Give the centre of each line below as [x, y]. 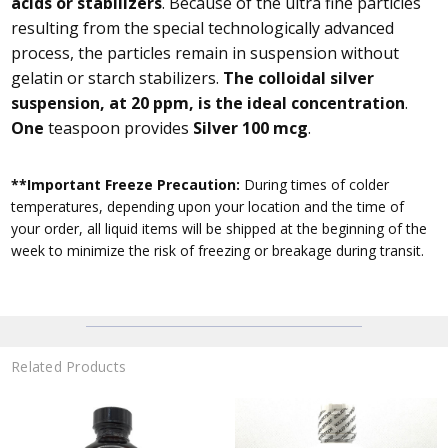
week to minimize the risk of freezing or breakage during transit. [218, 250]
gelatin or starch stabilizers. [117, 77]
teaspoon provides [119, 127]
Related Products [69, 367]
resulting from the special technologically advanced [203, 27]
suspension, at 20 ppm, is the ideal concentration [208, 102]
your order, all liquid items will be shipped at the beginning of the [219, 228]
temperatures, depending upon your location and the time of [208, 206]
